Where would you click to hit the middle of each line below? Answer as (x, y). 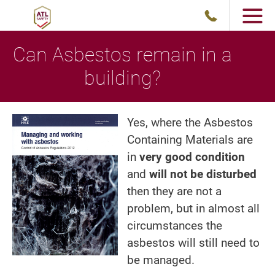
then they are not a (174, 191)
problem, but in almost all (193, 208)
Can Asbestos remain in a (122, 55)
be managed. (161, 260)
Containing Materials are (190, 140)
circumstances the (174, 226)
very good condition (192, 157)
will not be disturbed (203, 174)
